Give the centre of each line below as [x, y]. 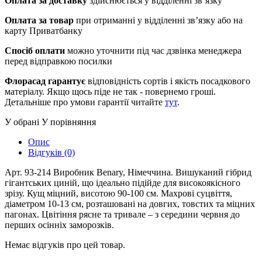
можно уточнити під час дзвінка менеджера [153, 50]
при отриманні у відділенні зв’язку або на [158, 20]
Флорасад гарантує [45, 81]
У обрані [22, 122]
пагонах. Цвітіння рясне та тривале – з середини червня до [122, 214]
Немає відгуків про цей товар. [65, 244]
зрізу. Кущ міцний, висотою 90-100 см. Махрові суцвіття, [118, 193]
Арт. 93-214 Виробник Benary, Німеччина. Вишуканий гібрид [128, 172]
